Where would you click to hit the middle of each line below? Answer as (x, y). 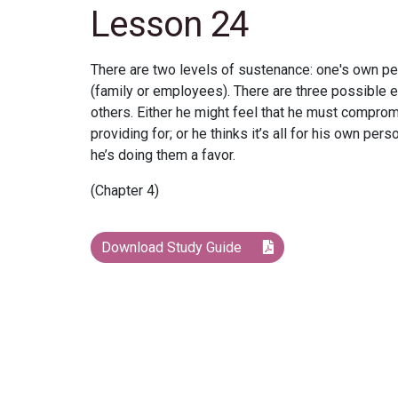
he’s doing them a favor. (163, 155)
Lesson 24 (170, 25)
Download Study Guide (173, 248)
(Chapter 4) (125, 191)
